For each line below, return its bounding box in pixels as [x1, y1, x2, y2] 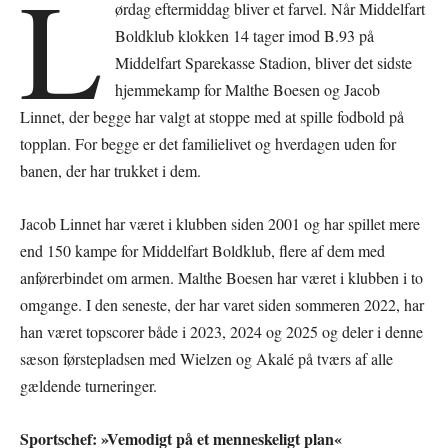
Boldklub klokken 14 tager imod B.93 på [115, 24, 375, 46]
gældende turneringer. [20, 374, 157, 396]
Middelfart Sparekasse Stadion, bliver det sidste [115, 51, 413, 73]
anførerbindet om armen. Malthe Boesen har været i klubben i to [20, 266, 423, 288]
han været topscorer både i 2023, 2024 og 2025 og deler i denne [20, 320, 423, 342]
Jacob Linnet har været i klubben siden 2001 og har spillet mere [20, 212, 420, 234]
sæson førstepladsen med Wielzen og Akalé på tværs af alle [20, 347, 393, 369]
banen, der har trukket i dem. [20, 159, 201, 181]
